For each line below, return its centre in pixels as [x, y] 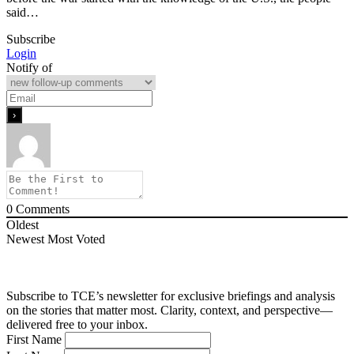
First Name [36, 340]
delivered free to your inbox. [77, 325]
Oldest [23, 225]
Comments [41, 209]
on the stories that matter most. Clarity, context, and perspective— [169, 311]
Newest [25, 239]
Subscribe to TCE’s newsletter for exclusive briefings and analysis [171, 296]
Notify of [29, 68]
